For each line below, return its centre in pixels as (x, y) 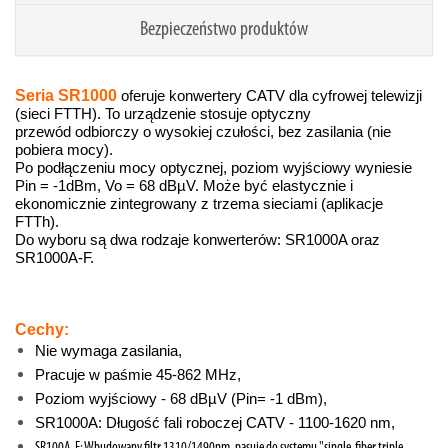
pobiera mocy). (64, 150)
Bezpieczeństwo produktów (224, 30)
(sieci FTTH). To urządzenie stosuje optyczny (163, 114)
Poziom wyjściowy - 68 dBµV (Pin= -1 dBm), (181, 399)
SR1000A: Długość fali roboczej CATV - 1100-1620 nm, (215, 423)
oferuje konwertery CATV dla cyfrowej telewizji (271, 96)
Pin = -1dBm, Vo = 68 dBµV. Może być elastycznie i (184, 186)
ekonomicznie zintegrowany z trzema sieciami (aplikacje (199, 204)
